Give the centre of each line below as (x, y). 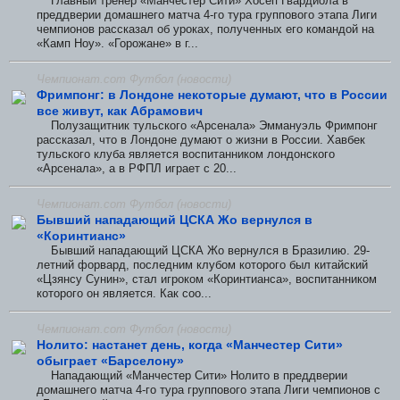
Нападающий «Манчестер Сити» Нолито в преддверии (192, 375)
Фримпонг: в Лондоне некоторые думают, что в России (212, 95)
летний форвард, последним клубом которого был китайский (202, 264)
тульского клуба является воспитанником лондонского (186, 154)
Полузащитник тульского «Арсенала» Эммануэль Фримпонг (207, 126)
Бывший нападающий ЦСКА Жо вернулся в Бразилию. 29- (203, 250)
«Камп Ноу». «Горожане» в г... (117, 44)
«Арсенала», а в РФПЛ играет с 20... (137, 169)
